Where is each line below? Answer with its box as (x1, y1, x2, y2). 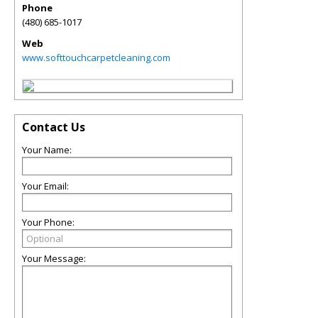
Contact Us (22, 119, 85, 135)
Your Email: (22, 180, 69, 192)
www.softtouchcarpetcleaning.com (22, 51, 170, 64)
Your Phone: (22, 216, 75, 229)
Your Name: (22, 143, 72, 156)
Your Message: (22, 252, 86, 265)
